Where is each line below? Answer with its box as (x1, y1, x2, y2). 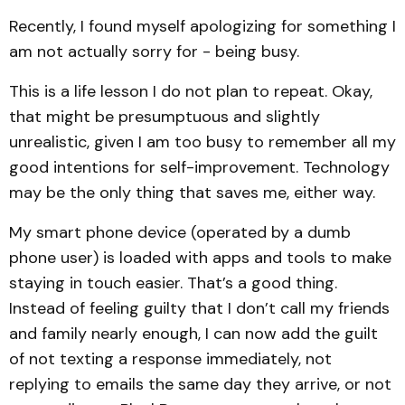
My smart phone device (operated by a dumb (9, 221, 351, 243)
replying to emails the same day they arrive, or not (9, 373, 391, 395)
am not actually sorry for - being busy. (9, 41, 299, 62)
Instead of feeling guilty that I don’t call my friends (9, 297, 390, 319)
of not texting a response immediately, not (9, 348, 332, 370)
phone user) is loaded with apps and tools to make (9, 247, 391, 268)
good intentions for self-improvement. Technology (9, 156, 390, 178)
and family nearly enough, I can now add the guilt (9, 323, 378, 344)
